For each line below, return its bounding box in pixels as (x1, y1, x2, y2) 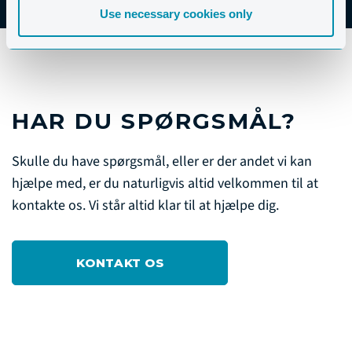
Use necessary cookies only (100, 6, 252, 20)
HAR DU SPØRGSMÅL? (12, 108, 297, 135)
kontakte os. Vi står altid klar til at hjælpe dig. (12, 196, 279, 216)
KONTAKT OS (75, 255, 164, 271)
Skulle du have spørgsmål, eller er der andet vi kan (12, 152, 312, 172)
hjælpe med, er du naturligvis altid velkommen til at (12, 174, 318, 194)
